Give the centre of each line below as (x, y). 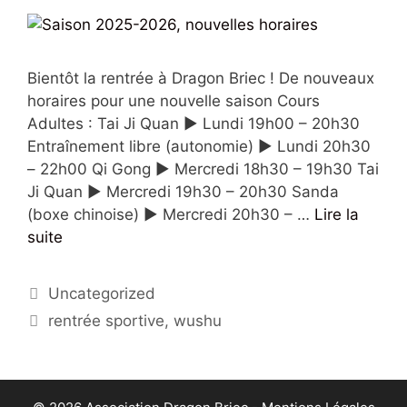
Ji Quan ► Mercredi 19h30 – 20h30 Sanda (183, 191)
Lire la (337, 214)
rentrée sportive (107, 320)
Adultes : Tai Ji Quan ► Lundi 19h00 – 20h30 (194, 123)
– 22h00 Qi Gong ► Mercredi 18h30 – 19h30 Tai (203, 169)
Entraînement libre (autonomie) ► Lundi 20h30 (199, 146)
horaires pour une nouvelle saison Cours (174, 100)
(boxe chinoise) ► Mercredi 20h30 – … (171, 214)
